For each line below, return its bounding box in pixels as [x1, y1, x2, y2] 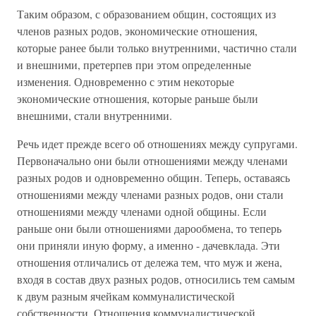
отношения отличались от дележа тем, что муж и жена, [17, 255, 282, 269]
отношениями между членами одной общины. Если [17, 204, 267, 219]
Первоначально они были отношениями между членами [17, 153, 288, 168]
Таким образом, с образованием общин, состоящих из [17, 6, 276, 21]
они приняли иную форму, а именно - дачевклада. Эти [17, 238, 280, 253]
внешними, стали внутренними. [17, 108, 172, 123]
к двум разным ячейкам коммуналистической [17, 288, 235, 303]
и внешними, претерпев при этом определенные [17, 57, 251, 72]
